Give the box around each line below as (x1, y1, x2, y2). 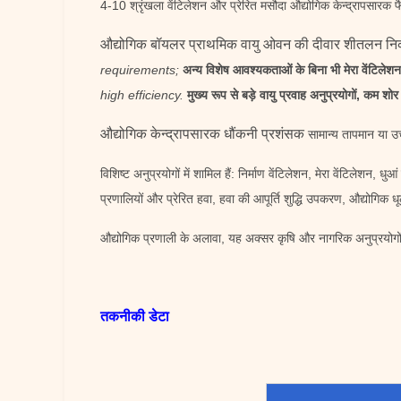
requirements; (100, 63, 179, 77)
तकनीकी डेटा (100, 309, 169, 324)
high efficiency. (100, 88, 183, 102)
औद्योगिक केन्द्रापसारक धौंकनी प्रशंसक (100, 126, 304, 141)
